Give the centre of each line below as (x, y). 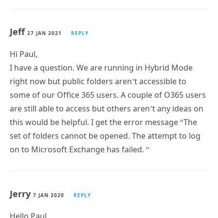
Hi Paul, (24, 54)
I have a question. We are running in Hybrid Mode (101, 67)
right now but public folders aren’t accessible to (98, 81)
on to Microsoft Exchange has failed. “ (80, 149)
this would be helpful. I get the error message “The (103, 122)
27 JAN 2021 (45, 33)
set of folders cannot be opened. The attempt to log (105, 136)
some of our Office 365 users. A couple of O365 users (108, 95)
